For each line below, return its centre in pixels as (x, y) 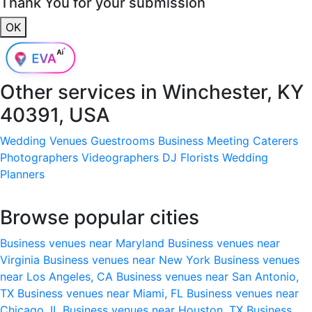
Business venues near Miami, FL (102, 293)
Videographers (120, 157)
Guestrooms (123, 140)
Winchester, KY (233, 92)
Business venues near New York (128, 259)
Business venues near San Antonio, (208, 276)
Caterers (275, 140)
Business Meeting (204, 140)
